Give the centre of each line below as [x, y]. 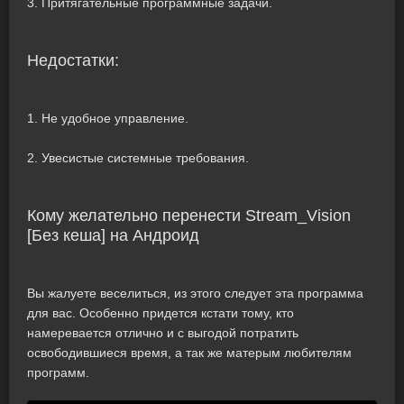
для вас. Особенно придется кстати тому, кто [161, 313]
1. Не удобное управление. [108, 118]
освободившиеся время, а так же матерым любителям [189, 353]
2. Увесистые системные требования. [138, 158]
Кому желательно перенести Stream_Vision [189, 216]
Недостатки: [73, 60]
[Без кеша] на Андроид [113, 235]
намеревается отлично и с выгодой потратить [163, 333]
